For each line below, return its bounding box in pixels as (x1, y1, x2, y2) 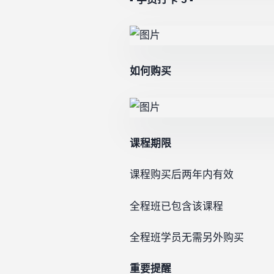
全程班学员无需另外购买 (130, 232, 244, 243)
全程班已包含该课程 (130, 200, 223, 212)
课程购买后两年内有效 (130, 169, 234, 181)
